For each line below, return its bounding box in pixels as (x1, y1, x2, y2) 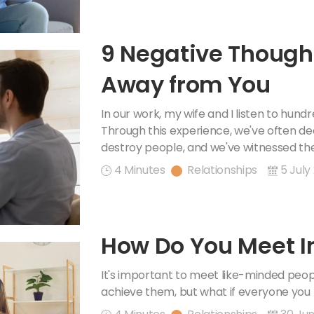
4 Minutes (114, 161, 165, 178)
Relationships (187, 161, 258, 178)
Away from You (101, 68, 271, 100)
